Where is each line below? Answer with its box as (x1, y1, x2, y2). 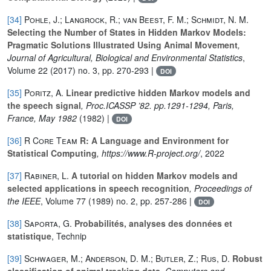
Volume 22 (7, 64, 48, 76)
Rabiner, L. (24, 169, 69, 181)
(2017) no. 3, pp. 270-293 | (48, 64, 156, 76)
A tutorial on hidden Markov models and (69, 169, 238, 181)
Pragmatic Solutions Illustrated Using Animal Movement (7, 38, 238, 51)
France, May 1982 (7, 111, 77, 124)
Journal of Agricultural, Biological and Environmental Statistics (7, 51, 243, 64)
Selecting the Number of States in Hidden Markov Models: (7, 25, 246, 38)
